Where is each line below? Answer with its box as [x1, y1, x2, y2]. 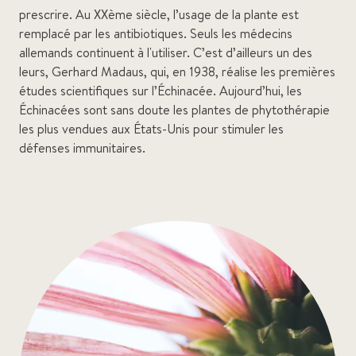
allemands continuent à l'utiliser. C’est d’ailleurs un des [19, 44, 312, 61]
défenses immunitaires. [19, 139, 145, 157]
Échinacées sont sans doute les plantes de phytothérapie [19, 101, 330, 118]
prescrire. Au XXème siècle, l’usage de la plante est [19, 6, 299, 23]
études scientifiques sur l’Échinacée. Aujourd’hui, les [19, 82, 302, 99]
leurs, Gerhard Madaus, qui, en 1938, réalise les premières [19, 63, 335, 80]
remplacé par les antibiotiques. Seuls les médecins [19, 25, 292, 42]
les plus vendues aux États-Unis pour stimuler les [19, 120, 284, 137]
